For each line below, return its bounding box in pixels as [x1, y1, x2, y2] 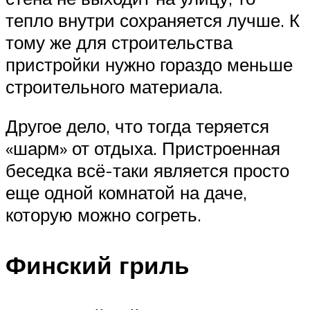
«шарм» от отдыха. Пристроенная [6, 137, 280, 160]
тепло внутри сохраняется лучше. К [6, 8, 300, 31]
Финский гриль [6, 250, 190, 281]
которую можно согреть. [6, 203, 201, 226]
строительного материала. [6, 75, 223, 98]
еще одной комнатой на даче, [6, 181, 247, 204]
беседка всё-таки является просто [6, 159, 289, 182]
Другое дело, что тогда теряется [6, 115, 269, 138]
